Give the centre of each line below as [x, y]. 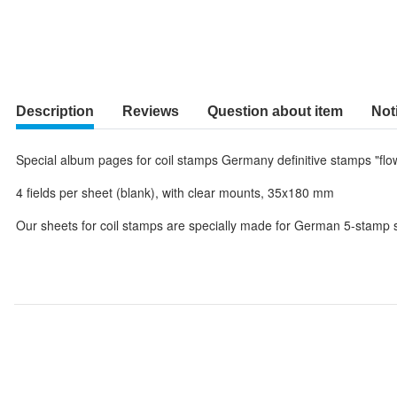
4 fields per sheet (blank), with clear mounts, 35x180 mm [175, 192]
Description [55, 111]
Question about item [275, 111]
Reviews [151, 111]
